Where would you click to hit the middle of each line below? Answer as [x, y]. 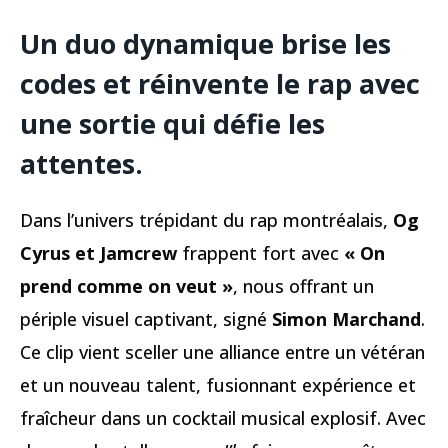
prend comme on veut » [126, 286]
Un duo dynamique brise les [205, 43]
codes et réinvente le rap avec [220, 83]
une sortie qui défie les [172, 123]
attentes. [81, 163]
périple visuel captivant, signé [146, 319]
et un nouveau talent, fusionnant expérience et [218, 385]
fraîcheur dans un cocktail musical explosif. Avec [223, 418]
